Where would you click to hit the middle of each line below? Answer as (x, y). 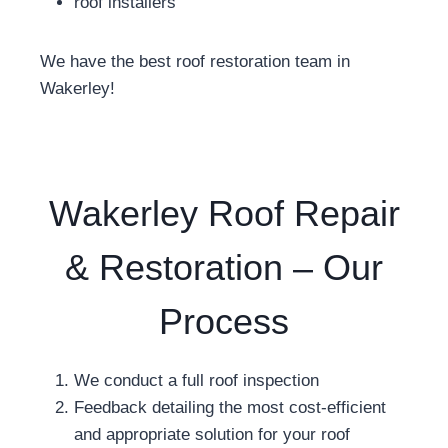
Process (224, 321)
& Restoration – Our (224, 267)
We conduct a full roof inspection (196, 380)
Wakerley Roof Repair (224, 213)
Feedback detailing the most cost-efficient (230, 407)
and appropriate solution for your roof (212, 434)
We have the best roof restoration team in (195, 61)
